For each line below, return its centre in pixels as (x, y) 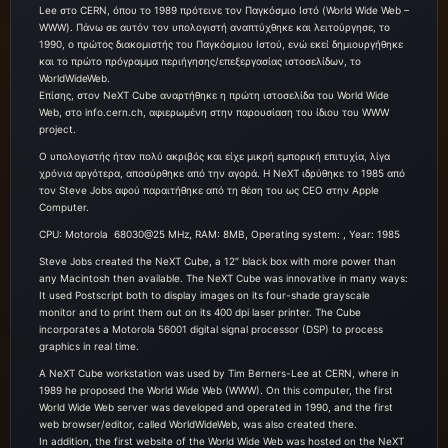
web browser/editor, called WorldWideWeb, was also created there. (198, 424)
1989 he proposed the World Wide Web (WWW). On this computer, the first (216, 390)
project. (57, 129)
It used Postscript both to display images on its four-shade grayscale (204, 295)
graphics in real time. (89, 346)
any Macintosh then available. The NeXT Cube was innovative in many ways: (223, 278)
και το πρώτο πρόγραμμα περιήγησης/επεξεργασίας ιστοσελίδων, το (200, 61)
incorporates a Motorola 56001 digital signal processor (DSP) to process (211, 329)
